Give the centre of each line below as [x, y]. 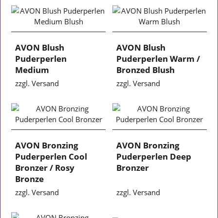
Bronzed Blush [145, 70]
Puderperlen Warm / [158, 58]
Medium [32, 70]
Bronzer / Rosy [45, 167]
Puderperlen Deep [154, 156]
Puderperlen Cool [51, 156]
